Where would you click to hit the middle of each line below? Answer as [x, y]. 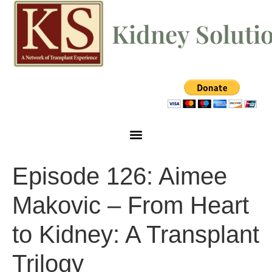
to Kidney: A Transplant [136, 235]
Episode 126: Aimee [120, 176]
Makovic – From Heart [131, 206]
